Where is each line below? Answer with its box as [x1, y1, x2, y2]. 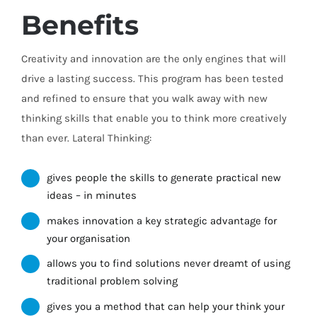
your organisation [47, 231, 130, 245]
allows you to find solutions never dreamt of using [47, 257, 290, 270]
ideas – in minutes [47, 189, 137, 202]
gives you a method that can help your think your [47, 299, 284, 313]
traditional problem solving [47, 275, 178, 288]
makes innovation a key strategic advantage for [47, 214, 277, 227]
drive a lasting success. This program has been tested [21, 72, 284, 86]
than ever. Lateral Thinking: [21, 132, 151, 145]
